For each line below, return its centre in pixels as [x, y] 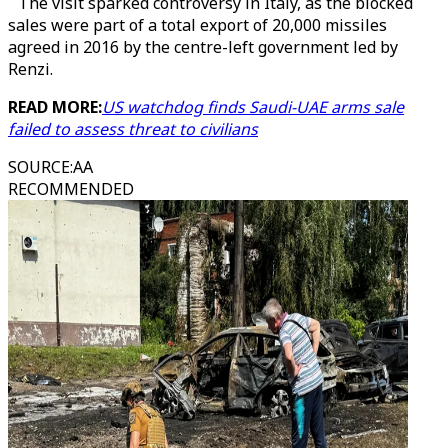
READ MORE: [55, 107]
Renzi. [30, 69]
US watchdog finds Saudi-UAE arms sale [253, 107]
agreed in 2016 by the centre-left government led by [203, 47]
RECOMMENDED [71, 189]
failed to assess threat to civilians [133, 129]
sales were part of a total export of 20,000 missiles [197, 25]
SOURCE [39, 167]
